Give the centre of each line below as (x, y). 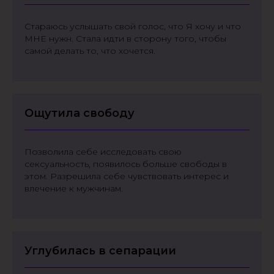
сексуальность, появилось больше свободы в (126, 164)
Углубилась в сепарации (100, 251)
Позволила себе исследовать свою (103, 152)
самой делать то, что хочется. (90, 51)
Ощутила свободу (80, 113)
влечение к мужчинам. (74, 188)
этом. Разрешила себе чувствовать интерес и (127, 176)
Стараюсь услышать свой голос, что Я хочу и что (133, 26)
